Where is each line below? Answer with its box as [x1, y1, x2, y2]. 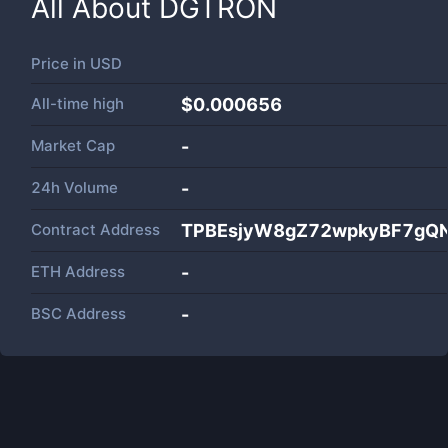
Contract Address [31, 220, 160, 239]
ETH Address [31, 262, 125, 281]
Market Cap [31, 136, 115, 155]
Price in [31, 54, 90, 73]
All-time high [31, 94, 124, 113]
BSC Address [31, 304, 126, 323]
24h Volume [31, 178, 118, 197]
